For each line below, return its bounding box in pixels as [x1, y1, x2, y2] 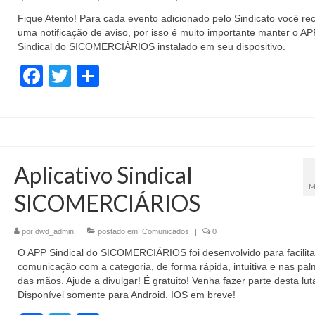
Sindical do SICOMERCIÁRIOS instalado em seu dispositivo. [17, 41, 285, 53]
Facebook [42, 63, 143, 89]
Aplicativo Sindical [13, 161, 193, 189]
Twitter [70, 63, 138, 89]
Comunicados [141, 227, 189, 236]
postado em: [95, 227, 142, 236]
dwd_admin [34, 227, 74, 236]
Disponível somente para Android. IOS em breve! [17, 289, 236, 301]
